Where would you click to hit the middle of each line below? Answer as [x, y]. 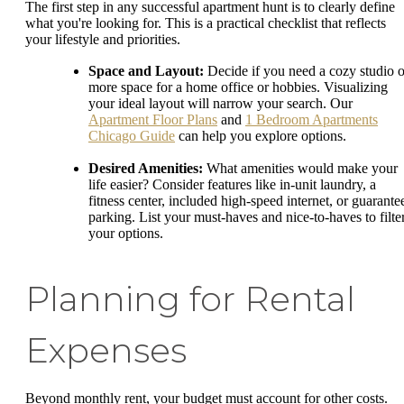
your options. [126, 233]
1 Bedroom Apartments [312, 120]
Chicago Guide [132, 136]
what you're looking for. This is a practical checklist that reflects [206, 23]
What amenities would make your [300, 168]
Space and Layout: [146, 71]
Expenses [106, 350]
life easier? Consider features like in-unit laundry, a [232, 184]
